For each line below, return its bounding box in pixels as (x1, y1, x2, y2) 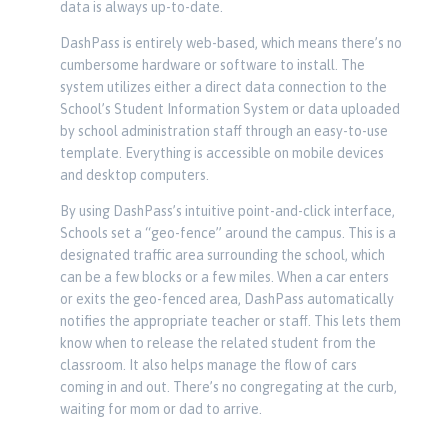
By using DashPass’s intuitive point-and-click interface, (59, 203, 395, 219)
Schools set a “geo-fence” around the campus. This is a (59, 225, 396, 241)
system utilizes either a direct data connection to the (59, 79, 387, 95)
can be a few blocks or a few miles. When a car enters (59, 269, 389, 285)
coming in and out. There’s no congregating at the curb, (59, 379, 397, 395)
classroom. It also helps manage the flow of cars (59, 357, 357, 373)
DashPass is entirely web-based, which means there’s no (59, 35, 402, 51)
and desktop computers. (59, 167, 209, 183)
